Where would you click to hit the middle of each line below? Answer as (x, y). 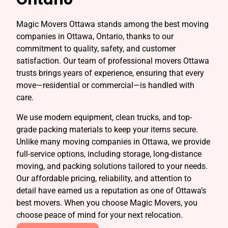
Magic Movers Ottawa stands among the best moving (112, 24)
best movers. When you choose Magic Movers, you (107, 203)
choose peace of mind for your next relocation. (99, 215)
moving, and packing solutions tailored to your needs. (112, 166)
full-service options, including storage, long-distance (109, 154)
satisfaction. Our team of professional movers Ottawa (113, 61)
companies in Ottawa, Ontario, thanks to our (95, 37)
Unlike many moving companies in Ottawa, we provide (113, 141)
